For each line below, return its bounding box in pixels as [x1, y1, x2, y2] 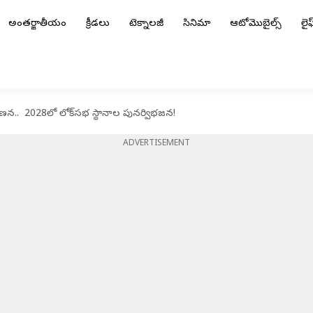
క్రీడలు [86, 17, 110, 31]
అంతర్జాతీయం [8, 17, 66, 31]
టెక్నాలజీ [129, 17, 163, 31]
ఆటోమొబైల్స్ [230, 17, 282, 31]
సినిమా [183, 17, 210, 31]
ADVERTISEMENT [123, 138, 190, 150]
